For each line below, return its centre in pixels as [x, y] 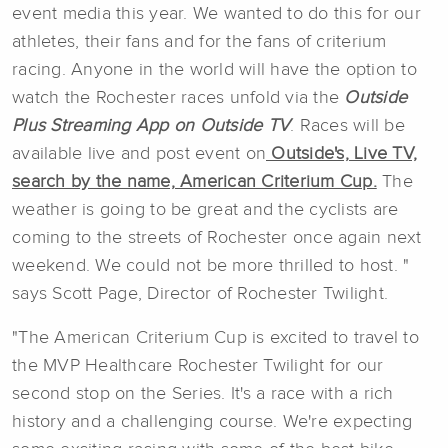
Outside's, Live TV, [341, 154]
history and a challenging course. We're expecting [212, 422]
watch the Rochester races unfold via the [175, 98]
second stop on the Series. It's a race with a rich [203, 394]
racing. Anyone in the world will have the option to [214, 70]
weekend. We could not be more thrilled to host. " [211, 266]
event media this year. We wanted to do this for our [216, 14]
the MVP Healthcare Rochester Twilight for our [198, 366]
